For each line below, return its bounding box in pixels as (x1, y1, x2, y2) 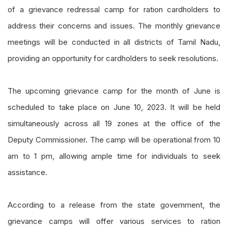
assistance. (8, 167, 47, 177)
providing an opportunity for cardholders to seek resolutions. (8, 53, 218, 63)
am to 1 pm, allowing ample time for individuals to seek (8, 151, 220, 161)
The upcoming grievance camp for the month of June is (8, 85, 220, 96)
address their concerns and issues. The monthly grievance (8, 20, 220, 31)
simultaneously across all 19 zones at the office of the (8, 118, 220, 128)
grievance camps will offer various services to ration (8, 216, 220, 226)
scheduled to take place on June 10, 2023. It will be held (8, 102, 220, 112)
